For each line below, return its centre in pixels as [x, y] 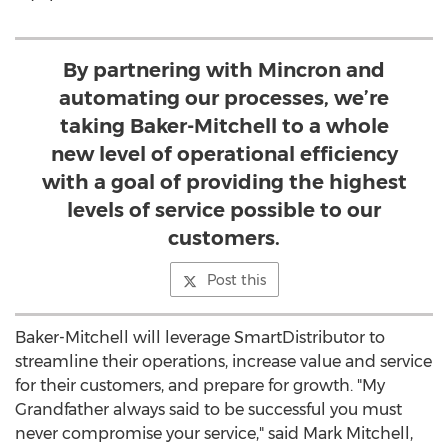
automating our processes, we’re [224, 98]
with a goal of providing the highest [224, 182]
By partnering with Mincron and [224, 70]
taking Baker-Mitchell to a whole [224, 126]
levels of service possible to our [224, 210]
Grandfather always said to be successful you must [208, 409]
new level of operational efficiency [224, 154]
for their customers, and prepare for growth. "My [200, 385]
